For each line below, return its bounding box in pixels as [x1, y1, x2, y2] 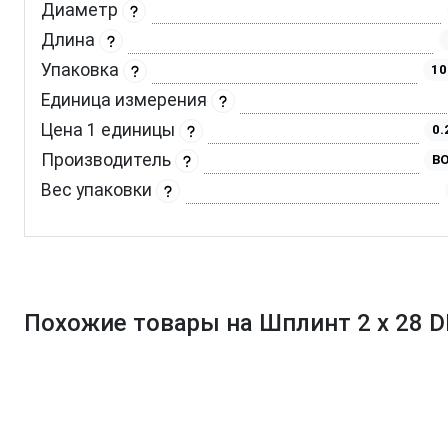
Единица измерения [41, 90, 211, 111]
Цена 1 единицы [41, 120, 179, 141]
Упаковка [41, 60, 123, 81]
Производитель [41, 150, 175, 171]
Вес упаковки [41, 180, 156, 201]
